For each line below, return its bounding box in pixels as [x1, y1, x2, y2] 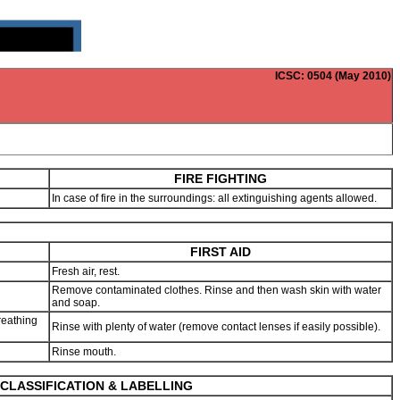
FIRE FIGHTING [174, 171, 267, 186]
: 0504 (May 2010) [301, 70, 391, 82]
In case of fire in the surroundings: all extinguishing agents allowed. [52, 192, 385, 204]
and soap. [52, 296, 103, 309]
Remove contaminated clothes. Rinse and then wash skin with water [52, 284, 381, 296]
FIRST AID [190, 245, 251, 259]
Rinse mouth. [52, 346, 119, 358]
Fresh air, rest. [52, 265, 122, 278]
